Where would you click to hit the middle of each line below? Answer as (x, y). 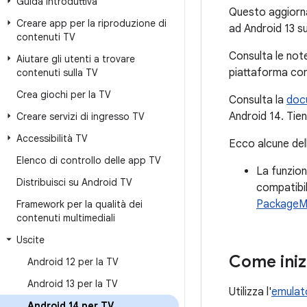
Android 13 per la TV (73, 284)
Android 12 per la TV (73, 262)
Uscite (30, 240)
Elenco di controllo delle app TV (89, 160)
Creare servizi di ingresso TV (81, 116)
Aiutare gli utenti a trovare (76, 59)
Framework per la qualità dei (79, 204)
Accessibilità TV (52, 138)
